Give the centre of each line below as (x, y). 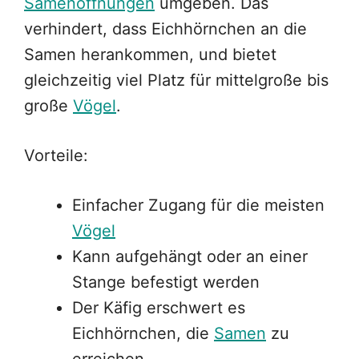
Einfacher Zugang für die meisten (198, 206)
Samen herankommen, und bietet (150, 55)
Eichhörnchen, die (143, 334)
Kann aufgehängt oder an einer (190, 257)
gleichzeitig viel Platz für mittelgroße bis (176, 81)
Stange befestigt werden (166, 282)
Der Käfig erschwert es (159, 308)
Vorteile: (56, 156)
